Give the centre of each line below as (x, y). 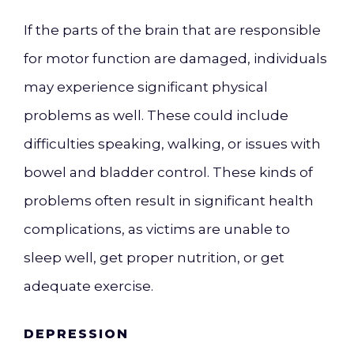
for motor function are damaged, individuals (175, 58)
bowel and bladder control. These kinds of (168, 172)
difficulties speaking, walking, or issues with (172, 144)
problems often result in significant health (169, 201)
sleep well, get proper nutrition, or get (154, 258)
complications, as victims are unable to (157, 229)
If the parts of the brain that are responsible (172, 30)
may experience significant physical (146, 87)
